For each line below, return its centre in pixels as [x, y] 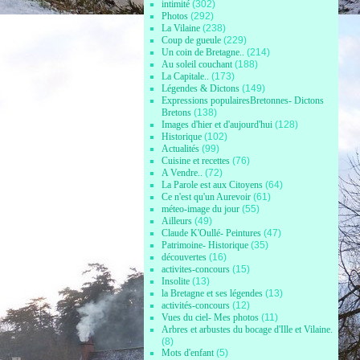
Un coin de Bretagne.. [203, 52]
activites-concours [196, 269]
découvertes [184, 257]
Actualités [181, 149]
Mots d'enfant [188, 353]
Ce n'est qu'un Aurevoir [207, 197]
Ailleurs [177, 221]
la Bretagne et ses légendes [213, 293]
